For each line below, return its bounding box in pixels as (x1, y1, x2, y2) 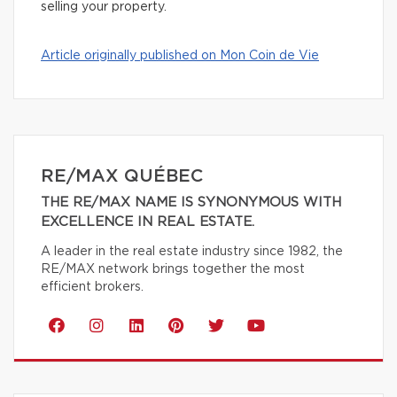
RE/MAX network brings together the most (41, 263, 305, 276)
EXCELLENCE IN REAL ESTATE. (41, 215, 254, 230)
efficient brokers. (41, 281, 144, 294)
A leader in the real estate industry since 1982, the (41, 245, 343, 259)
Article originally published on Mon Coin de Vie (41, 50, 319, 63)
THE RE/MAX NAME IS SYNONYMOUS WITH (41, 196, 341, 210)
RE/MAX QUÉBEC (41, 167, 203, 186)
